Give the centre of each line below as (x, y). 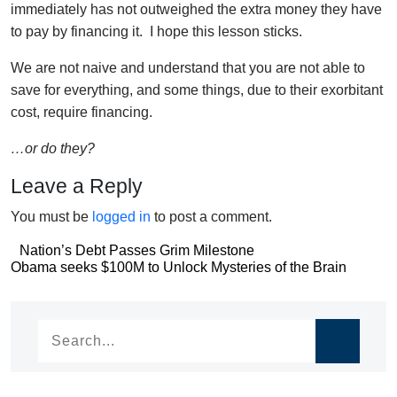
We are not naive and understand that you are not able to (188, 67)
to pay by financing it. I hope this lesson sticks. (156, 31)
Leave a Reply (77, 186)
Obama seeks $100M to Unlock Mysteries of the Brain (179, 267)
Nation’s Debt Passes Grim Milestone (137, 250)
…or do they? (53, 148)
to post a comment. (211, 216)
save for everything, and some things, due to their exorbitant (197, 90)
